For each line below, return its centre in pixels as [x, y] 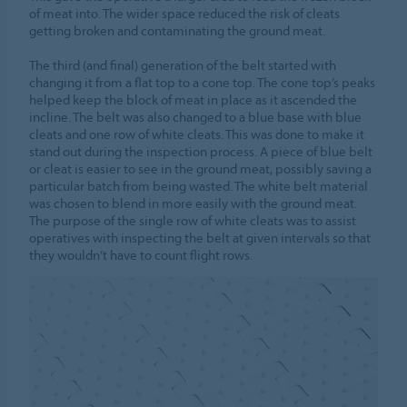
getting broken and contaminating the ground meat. [178, 31]
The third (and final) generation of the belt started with [183, 65]
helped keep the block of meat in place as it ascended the [194, 100]
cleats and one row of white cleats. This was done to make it [197, 134]
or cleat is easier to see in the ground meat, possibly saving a [201, 169]
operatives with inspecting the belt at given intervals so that [200, 238]
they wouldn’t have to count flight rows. [141, 255]
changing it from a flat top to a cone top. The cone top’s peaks [203, 83]
